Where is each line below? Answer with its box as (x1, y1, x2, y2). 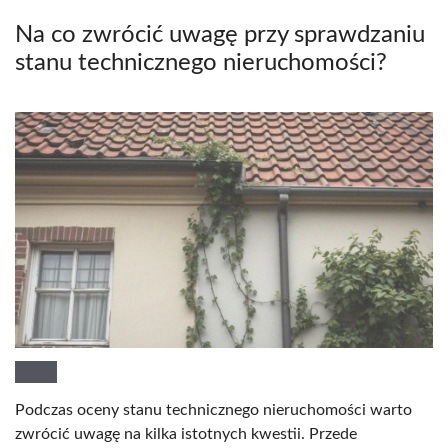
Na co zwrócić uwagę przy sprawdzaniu (15, 23, 425, 48)
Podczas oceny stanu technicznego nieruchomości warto (15, 401, 412, 418)
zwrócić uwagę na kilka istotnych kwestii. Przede (15, 425, 357, 442)
